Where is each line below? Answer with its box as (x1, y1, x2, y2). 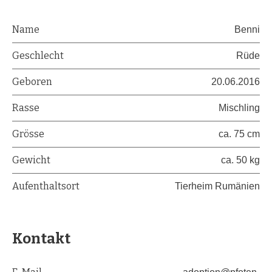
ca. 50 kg (221, 155, 260, 166)
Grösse (12, 128, 44, 140)
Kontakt (12, 230, 70, 248)
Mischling (219, 103, 260, 114)
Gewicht (12, 154, 50, 166)
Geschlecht (12, 50, 64, 62)
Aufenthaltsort (12, 180, 80, 192)
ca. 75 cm (219, 129, 260, 140)
